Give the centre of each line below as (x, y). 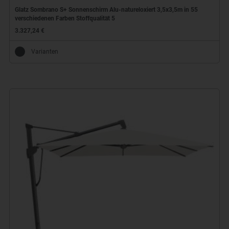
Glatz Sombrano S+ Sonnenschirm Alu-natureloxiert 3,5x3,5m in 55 (106, 10)
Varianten (44, 51)
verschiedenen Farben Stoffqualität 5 (65, 19)
